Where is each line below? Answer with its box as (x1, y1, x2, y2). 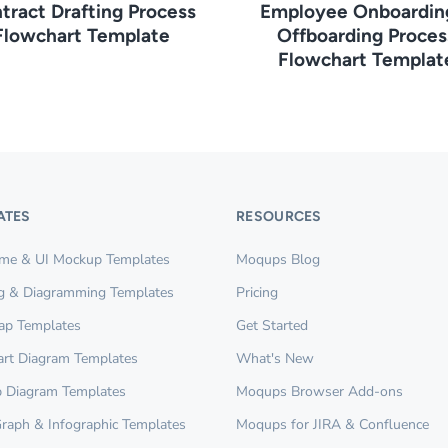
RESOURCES (236, 207, 322, 225)
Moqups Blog (236, 249, 320, 269)
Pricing (236, 282, 278, 302)
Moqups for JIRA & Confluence (236, 414, 429, 434)
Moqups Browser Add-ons (236, 381, 403, 401)
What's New (236, 348, 314, 368)
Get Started (236, 315, 308, 335)
